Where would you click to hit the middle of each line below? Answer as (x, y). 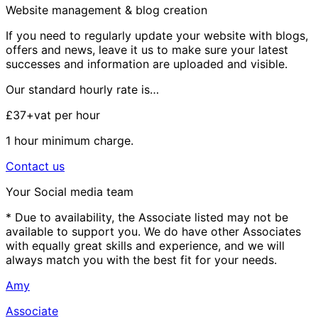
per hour (77, 115)
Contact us (35, 166)
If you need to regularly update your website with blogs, (157, 35)
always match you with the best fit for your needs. (141, 259)
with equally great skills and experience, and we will (145, 245)
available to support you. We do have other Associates (153, 231)
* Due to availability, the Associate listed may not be (147, 217)
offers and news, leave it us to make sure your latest (147, 49)
